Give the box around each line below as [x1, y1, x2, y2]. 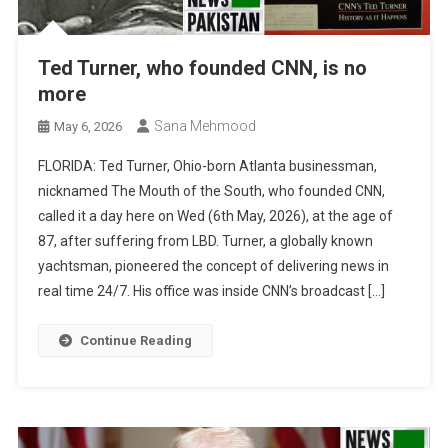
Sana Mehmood [154, 117, 257, 134]
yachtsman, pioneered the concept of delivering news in [38, 257, 390, 274]
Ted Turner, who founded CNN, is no [38, 55, 368, 80]
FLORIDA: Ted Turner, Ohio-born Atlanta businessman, [38, 157, 378, 174]
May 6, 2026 [54, 118, 123, 134]
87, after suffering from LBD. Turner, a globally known [38, 232, 374, 249]
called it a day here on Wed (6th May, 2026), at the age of [38, 207, 394, 224]
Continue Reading [80, 332, 193, 348]
